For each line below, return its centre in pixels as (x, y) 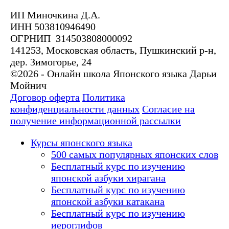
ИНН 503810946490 (53, 27)
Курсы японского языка (82, 143)
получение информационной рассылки (96, 121)
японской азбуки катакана (108, 202)
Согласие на (168, 109)
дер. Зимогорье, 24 (51, 62)
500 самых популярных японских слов (135, 155)
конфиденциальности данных (75, 109)
